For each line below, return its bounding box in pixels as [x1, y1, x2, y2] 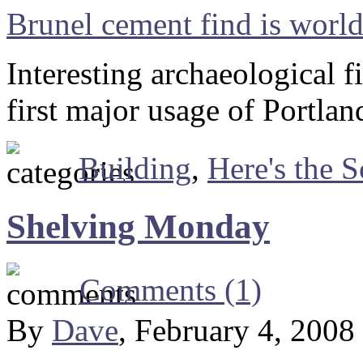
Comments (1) [79, 271, 262, 307]
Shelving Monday [6, 207, 270, 246]
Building [79, 151, 191, 186]
